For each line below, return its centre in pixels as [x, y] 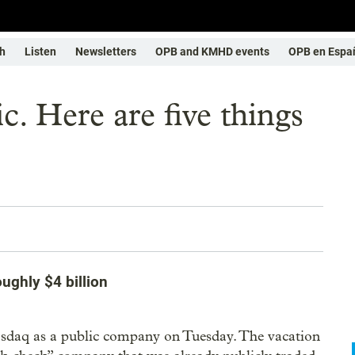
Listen [40, 52]
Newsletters [106, 52]
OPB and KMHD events [212, 52]
